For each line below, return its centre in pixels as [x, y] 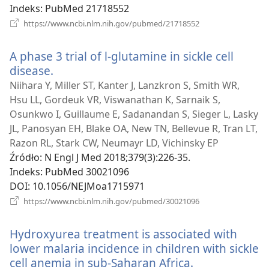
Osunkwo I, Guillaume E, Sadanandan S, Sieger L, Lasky [134, 114]
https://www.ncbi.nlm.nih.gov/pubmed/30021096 [110, 201]
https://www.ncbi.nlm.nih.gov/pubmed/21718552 [110, 23]
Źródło [25, 157]
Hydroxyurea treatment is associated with [123, 234]
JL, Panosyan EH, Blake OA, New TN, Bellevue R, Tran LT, [134, 128]
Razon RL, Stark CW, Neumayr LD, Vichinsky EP [114, 143]
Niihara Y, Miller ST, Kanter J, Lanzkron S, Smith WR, [125, 85]
